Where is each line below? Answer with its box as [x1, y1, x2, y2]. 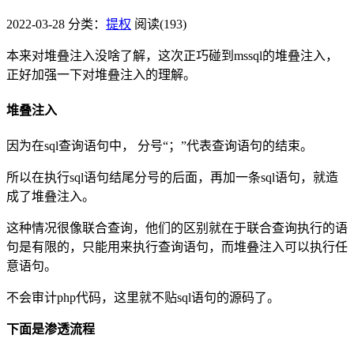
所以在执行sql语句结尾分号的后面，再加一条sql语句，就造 [6, 171, 338, 185]
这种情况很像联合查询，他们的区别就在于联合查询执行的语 [6, 221, 348, 235]
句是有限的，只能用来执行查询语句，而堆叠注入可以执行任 [6, 240, 348, 254]
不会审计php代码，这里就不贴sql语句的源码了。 [6, 291, 280, 305]
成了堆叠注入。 [6, 190, 95, 204]
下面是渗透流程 [6, 322, 95, 337]
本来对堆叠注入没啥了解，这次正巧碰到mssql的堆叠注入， [6, 48, 338, 62]
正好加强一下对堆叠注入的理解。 [6, 67, 196, 81]
